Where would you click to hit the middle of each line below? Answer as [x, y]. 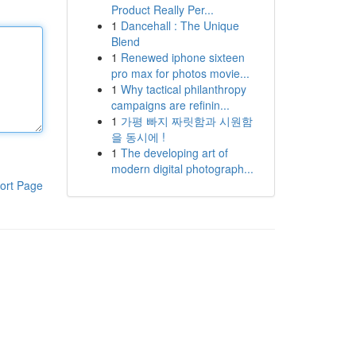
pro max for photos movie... [180, 73]
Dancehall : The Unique [180, 25]
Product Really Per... [162, 10]
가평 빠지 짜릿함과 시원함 [186, 121]
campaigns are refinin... [170, 105]
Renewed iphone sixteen [182, 57]
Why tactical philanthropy [183, 89]
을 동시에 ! [138, 137]
